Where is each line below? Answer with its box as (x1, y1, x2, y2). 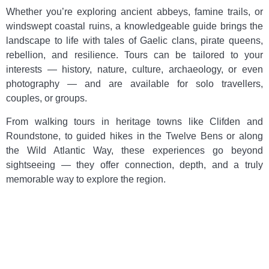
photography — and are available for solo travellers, (6, 79, 263, 89)
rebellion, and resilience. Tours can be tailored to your (6, 50, 263, 61)
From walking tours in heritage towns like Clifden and (6, 116, 263, 127)
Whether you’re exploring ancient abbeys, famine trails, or (6, 7, 263, 17)
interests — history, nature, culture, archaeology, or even (6, 64, 263, 75)
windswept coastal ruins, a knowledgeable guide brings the (6, 21, 263, 32)
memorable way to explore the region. (6, 174, 166, 184)
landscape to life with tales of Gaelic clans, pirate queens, (6, 35, 263, 46)
